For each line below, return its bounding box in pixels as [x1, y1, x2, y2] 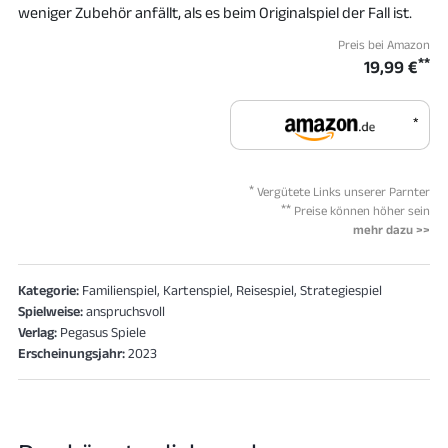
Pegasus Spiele [57, 324, 146, 340]
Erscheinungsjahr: [18, 345, 125, 361]
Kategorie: [18, 282, 79, 298]
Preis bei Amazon [338, 37, 430, 52]
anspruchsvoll [83, 303, 165, 319]
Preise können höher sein [291, 203, 430, 218]
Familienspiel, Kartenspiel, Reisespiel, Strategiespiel [79, 282, 382, 298]
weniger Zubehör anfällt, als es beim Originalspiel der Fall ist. [18, 4, 412, 21]
